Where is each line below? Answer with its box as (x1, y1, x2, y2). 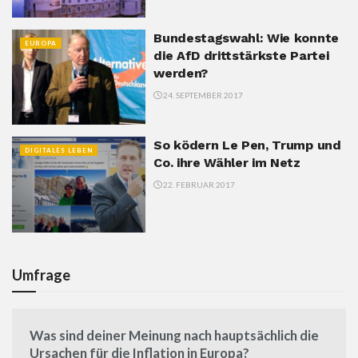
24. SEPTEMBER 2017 (161, 89, 244, 100)
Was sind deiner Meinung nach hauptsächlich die (30, 326, 319, 344)
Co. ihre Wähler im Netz (153, 155, 300, 171)
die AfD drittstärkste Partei (153, 47, 329, 63)
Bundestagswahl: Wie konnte (153, 30, 339, 46)
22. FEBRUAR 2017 (161, 180, 236, 190)
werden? (153, 65, 208, 81)
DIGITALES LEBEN (25, 146, 93, 155)
